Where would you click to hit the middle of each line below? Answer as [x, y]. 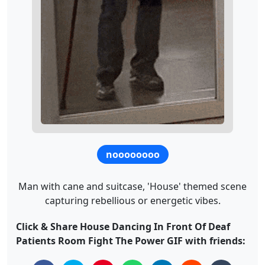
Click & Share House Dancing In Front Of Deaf [123, 226]
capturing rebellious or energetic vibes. [132, 200]
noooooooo [133, 154]
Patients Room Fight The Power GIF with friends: [131, 240]
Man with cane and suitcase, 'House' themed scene [132, 186]
